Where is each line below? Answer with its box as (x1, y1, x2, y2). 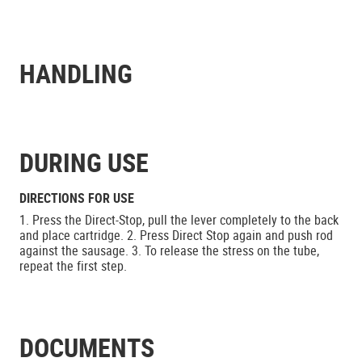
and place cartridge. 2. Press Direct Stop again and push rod (19, 226, 333, 244)
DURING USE (19, 145, 149, 179)
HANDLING (19, 56, 133, 90)
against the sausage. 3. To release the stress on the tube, (19, 242, 319, 259)
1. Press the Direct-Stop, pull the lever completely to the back (19, 211, 339, 229)
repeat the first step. (19, 257, 127, 275)
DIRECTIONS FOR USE (19, 189, 134, 207)
